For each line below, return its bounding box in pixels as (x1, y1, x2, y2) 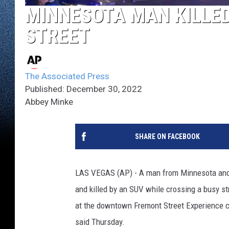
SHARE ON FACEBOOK (134, 132, 200, 141)
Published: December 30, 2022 (25, 83, 142, 94)
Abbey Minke (25, 96, 73, 107)
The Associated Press (25, 71, 109, 81)
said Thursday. (75, 216, 125, 227)
